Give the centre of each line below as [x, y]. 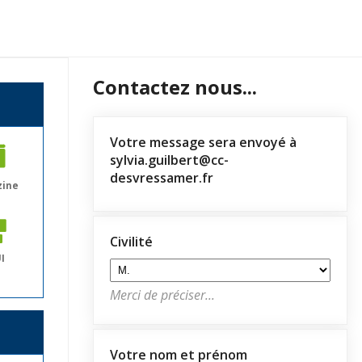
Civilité [131, 241]
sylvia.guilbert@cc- [169, 160]
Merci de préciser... [162, 295]
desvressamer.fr [162, 177]
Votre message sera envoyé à [203, 142]
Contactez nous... [175, 86]
